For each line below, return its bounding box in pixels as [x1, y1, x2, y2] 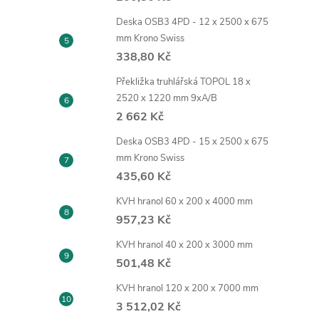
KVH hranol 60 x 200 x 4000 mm [116, 195, 253, 209]
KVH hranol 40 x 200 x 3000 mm [116, 239, 253, 252]
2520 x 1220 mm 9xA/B [116, 92, 217, 105]
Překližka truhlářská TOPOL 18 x [116, 75, 251, 89]
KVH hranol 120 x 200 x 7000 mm [116, 282, 258, 296]
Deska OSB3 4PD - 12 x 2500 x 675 [116, 16, 268, 29]
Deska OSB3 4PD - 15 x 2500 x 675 [116, 135, 268, 149]
